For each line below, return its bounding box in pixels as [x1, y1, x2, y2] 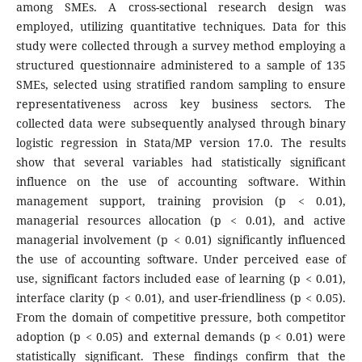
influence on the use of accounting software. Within [15, 173, 347, 189]
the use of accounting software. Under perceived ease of [15, 250, 347, 267]
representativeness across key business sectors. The [15, 95, 347, 112]
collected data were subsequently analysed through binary [15, 115, 347, 131]
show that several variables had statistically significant [15, 154, 347, 170]
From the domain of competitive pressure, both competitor [15, 309, 347, 325]
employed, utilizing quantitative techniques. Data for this [15, 18, 347, 34]
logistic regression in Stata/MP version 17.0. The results [15, 134, 347, 150]
